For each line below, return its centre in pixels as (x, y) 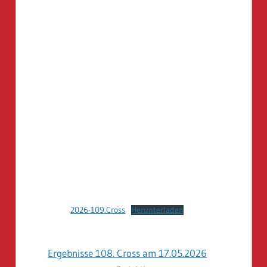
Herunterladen (158, 210)
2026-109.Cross (98, 210)
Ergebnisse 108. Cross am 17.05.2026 (127, 253)
